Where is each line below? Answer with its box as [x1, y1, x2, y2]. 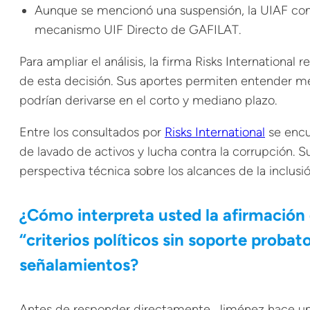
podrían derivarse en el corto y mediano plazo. [19, 92, 277, 108]
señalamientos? [19, 254, 138, 275]
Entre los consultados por [19, 124, 165, 140]
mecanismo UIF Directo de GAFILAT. [35, 21, 241, 37]
